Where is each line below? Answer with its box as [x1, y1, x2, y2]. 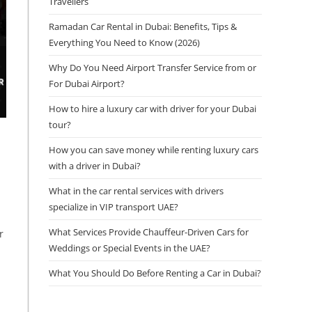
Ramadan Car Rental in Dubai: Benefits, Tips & [49, 20, 237, 33]
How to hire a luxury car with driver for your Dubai [49, 102, 256, 115]
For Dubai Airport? [49, 77, 125, 90]
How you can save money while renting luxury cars [49, 143, 258, 156]
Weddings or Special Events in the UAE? [49, 242, 210, 254]
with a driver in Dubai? [49, 159, 141, 172]
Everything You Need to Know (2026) [49, 36, 200, 49]
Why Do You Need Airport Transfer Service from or [49, 61, 256, 74]
